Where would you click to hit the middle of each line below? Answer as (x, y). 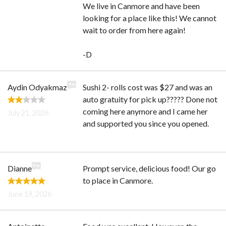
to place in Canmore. (118, 180)
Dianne (20, 168)
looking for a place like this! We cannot (150, 18)
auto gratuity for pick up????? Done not (150, 99)
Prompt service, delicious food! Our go (150, 168)
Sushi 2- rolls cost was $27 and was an (148, 87)
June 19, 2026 (30, 194)
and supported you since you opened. (146, 123)
